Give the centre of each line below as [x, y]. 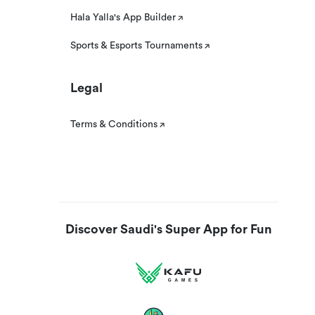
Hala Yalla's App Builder [123, 18]
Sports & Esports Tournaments [136, 46]
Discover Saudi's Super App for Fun [169, 230]
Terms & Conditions [114, 125]
